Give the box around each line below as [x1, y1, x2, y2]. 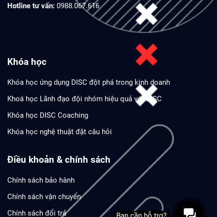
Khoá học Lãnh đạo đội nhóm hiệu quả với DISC [7, 94, 162, 103]
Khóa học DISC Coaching [7, 110, 88, 120]
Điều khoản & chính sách [7, 154, 110, 165]
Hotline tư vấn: [7, 1, 55, 10]
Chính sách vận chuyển [7, 192, 81, 201]
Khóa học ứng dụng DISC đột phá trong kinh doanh [7, 77, 170, 87]
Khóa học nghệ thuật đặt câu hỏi [7, 127, 112, 136]
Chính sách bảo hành [7, 175, 75, 185]
